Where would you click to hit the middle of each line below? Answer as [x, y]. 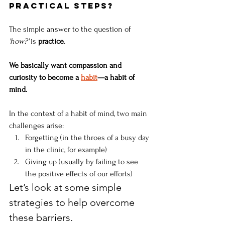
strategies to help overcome [73, 203]
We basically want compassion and [66, 66]
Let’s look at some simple [67, 188]
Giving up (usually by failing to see [83, 162]
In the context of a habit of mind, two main [79, 114]
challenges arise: [36, 126]
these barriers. [41, 218]
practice [51, 41]
